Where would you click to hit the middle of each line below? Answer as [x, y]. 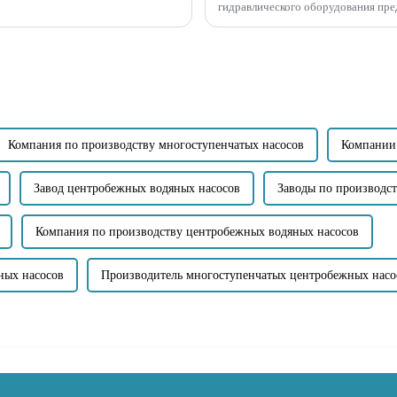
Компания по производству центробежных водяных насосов [197, 231]
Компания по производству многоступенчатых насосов [156, 144]
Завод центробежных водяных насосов [137, 188]
